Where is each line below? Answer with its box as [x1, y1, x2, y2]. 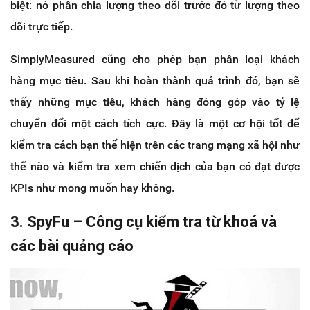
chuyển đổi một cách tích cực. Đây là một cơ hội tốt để [10, 117, 300, 131]
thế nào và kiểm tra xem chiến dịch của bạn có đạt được [10, 160, 300, 174]
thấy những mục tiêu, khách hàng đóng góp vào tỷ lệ [10, 95, 300, 109]
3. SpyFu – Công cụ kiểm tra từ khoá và [10, 213, 277, 231]
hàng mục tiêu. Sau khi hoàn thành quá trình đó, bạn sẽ [10, 74, 300, 88]
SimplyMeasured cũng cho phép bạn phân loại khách [10, 53, 300, 66]
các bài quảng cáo [10, 237, 134, 255]
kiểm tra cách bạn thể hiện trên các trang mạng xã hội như [10, 138, 300, 152]
